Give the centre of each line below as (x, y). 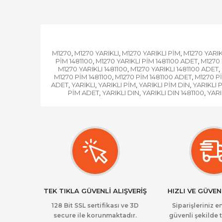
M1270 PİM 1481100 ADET (153, 77)
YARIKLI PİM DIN (164, 85)
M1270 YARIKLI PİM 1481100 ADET (147, 61)
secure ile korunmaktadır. (95, 215)
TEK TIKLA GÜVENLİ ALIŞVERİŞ (95, 191)
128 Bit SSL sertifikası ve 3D (95, 205)
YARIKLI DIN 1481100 (173, 93)
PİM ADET (83, 93)
